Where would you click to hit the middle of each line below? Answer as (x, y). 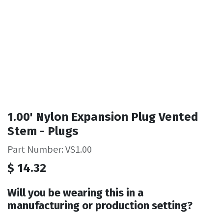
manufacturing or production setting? (100, 205)
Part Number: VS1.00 (50, 149)
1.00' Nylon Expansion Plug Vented (103, 116)
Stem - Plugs (43, 131)
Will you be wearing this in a (75, 192)
